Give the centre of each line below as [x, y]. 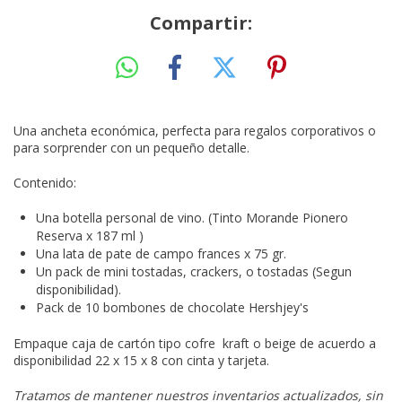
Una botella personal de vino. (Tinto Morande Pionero [192, 217]
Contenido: [45, 182]
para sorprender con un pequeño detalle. [131, 147]
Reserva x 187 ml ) [90, 235]
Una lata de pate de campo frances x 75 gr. [161, 253]
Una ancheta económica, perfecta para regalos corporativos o [195, 130]
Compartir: [201, 23]
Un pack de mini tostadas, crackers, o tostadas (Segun [194, 271]
